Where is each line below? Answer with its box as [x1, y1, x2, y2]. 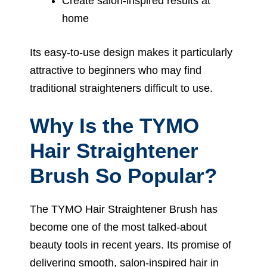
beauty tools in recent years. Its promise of [30, 238, 231, 251]
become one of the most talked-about [30, 221, 207, 233]
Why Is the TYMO [30, 113, 199, 137]
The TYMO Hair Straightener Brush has [30, 203, 218, 215]
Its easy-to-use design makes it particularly [30, 46, 232, 58]
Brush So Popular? [30, 163, 217, 187]
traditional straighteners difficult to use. [30, 82, 213, 94]
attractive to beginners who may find [30, 64, 201, 76]
